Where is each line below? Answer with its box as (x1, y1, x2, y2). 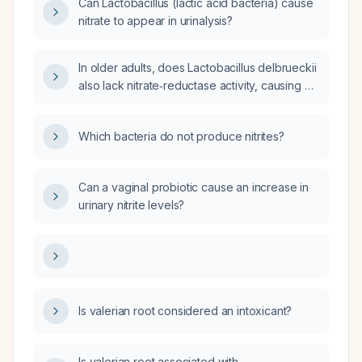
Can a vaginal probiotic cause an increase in (78, 180, 309, 194)
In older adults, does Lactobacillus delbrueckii (78, 61, 317, 74)
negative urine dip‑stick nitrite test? (78, 96, 259, 110)
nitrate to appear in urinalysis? (78, 14, 233, 27)
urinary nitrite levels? (78, 198, 185, 212)
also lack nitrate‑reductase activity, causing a (78, 78, 311, 92)
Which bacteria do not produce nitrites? (78, 129, 284, 143)
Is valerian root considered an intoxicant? (78, 304, 293, 318)
